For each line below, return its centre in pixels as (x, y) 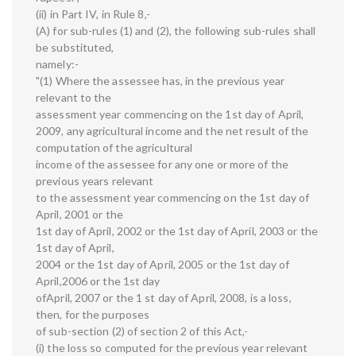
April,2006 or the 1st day (98, 281)
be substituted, (75, 48)
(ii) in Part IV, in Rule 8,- (93, 14)
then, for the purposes (93, 315)
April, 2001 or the (79, 215)
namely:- (57, 64)
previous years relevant (95, 181)
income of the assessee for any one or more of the (162, 164)
